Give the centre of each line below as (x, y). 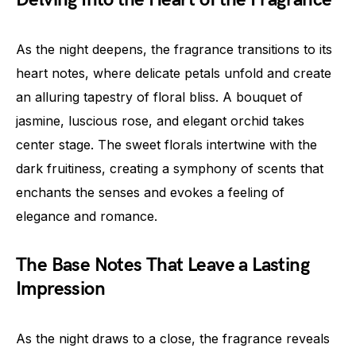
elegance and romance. (87, 216)
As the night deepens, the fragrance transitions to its (174, 49)
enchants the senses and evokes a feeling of (150, 192)
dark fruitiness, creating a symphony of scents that (170, 168)
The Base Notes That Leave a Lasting (163, 265)
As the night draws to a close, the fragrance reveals (173, 339)
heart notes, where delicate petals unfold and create (174, 73)
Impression (61, 289)
